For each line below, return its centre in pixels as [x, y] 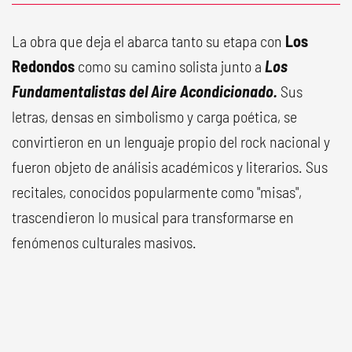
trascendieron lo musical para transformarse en [153, 216]
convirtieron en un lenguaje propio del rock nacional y [171, 141]
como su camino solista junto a [170, 66]
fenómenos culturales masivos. [104, 242]
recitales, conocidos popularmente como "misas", [157, 191]
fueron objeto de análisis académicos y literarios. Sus [170, 166]
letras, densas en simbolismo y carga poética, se [154, 116]
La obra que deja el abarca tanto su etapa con [148, 40]
